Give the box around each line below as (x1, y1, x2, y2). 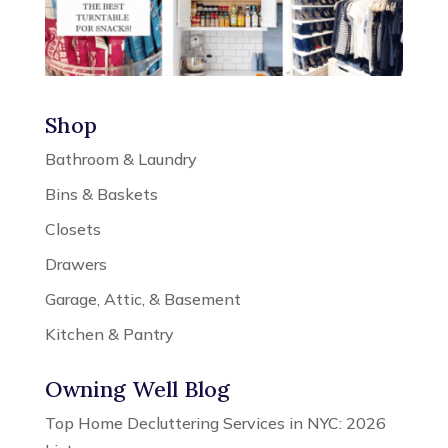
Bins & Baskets (44, 184, 158, 205)
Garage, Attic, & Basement (44, 289, 241, 310)
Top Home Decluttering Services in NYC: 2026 (44, 413, 386, 434)
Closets (44, 219, 101, 240)
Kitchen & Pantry (44, 324, 174, 345)
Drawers (44, 254, 107, 275)
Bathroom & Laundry (44, 149, 197, 170)
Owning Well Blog (44, 375, 230, 404)
